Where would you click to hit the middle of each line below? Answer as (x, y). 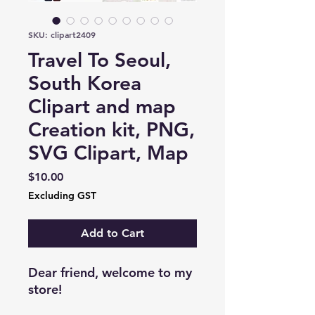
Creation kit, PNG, (111, 129)
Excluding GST (62, 195)
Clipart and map (102, 106)
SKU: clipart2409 (62, 34)
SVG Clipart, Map (108, 152)
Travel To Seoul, (99, 59)
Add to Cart (112, 233)
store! (45, 289)
